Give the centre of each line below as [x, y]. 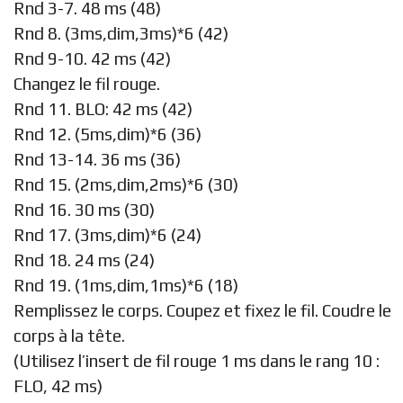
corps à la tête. [69, 335]
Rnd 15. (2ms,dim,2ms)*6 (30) [126, 184]
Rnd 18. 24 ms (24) [84, 260]
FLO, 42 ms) [58, 385]
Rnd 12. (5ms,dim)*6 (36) [107, 134]
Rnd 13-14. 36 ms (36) [97, 159]
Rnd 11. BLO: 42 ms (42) [103, 108]
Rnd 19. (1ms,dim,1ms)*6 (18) [126, 285]
